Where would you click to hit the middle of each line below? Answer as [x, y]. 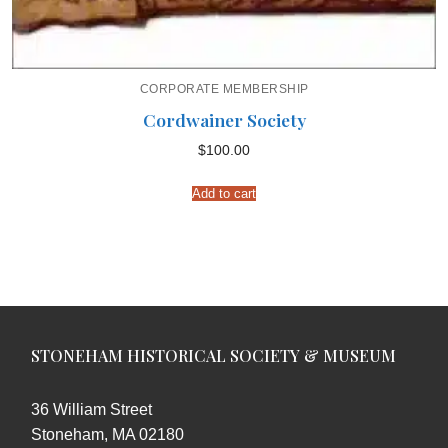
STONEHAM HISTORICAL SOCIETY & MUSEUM [213, 355]
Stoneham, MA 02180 [107, 434]
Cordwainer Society [224, 119]
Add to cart [224, 193]
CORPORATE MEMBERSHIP [224, 89]
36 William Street [91, 409]
